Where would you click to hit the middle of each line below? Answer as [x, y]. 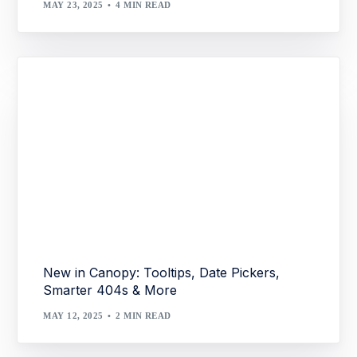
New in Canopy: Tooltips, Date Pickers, [162, 272]
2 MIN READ [143, 316]
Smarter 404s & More [110, 290]
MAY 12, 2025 [73, 316]
